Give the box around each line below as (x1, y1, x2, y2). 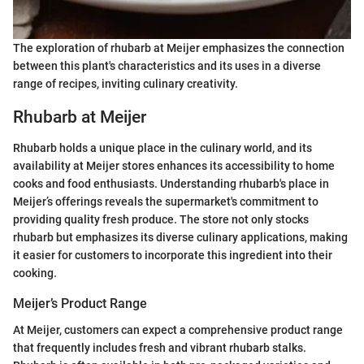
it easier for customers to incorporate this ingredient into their (13, 249, 332, 262)
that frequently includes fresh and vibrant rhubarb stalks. (13, 340, 306, 354)
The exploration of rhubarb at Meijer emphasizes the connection (13, 41, 344, 54)
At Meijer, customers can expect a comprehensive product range (13, 323, 343, 336)
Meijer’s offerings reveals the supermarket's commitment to (13, 195, 318, 209)
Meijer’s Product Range (13, 296, 147, 312)
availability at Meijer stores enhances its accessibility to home (13, 159, 335, 173)
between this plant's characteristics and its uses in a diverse (13, 58, 321, 72)
